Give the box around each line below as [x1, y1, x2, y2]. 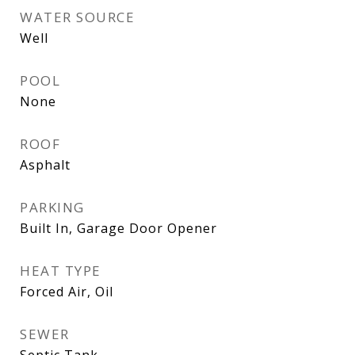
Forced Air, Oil [20, 283, 113, 300]
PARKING [20, 198, 85, 216]
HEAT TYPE [20, 261, 101, 280]
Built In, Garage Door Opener [20, 219, 217, 237]
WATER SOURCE [20, 8, 135, 26]
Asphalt [20, 156, 71, 174]
